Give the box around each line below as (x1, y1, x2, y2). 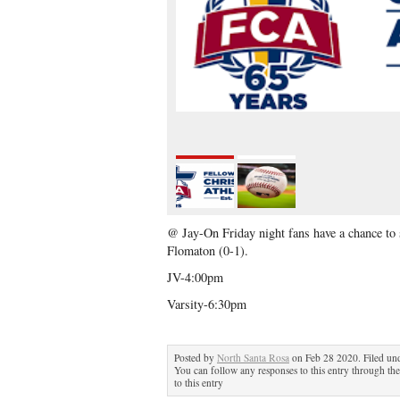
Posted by (174, 351, 217, 364)
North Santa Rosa (217, 351, 289, 364)
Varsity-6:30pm (167, 296, 246, 312)
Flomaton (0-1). (167, 242, 248, 259)
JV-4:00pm (167, 269, 223, 286)
